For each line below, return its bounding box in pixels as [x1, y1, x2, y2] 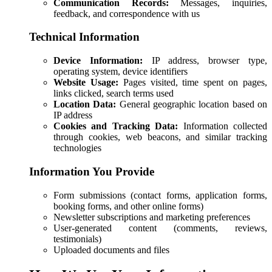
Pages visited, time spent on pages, [118, 77, 268, 88]
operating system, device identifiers [53, 66, 188, 77]
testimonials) [53, 233, 101, 244]
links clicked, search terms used [53, 88, 174, 99]
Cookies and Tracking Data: [53, 121, 178, 132]
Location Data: [53, 99, 117, 110]
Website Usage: [53, 77, 118, 88]
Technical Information [29, 30, 140, 44]
